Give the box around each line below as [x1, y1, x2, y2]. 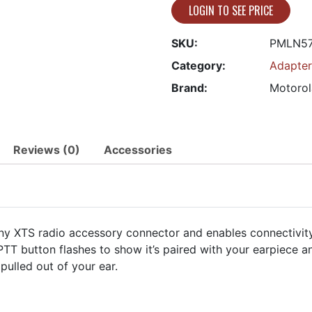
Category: [171, 58, 226, 72]
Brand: [171, 81, 208, 95]
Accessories [104, 143, 172, 157]
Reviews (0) [13, 143, 80, 157]
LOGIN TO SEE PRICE [189, 2, 274, 19]
